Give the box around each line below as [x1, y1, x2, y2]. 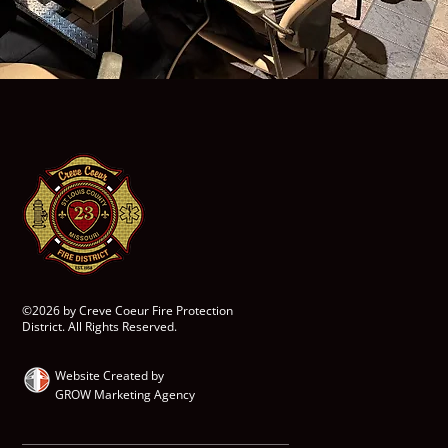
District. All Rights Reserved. [22, 318, 178, 335]
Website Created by [55, 367, 165, 384]
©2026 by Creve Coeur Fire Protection [22, 302, 234, 319]
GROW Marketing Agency [55, 386, 196, 403]
